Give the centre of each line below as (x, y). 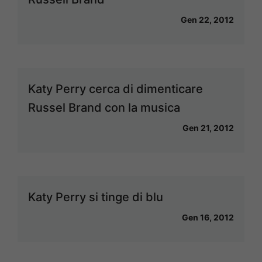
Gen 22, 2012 (207, 20)
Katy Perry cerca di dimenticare (116, 89)
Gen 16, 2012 (208, 217)
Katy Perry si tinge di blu (96, 197)
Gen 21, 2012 (208, 128)
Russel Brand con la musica (104, 108)
